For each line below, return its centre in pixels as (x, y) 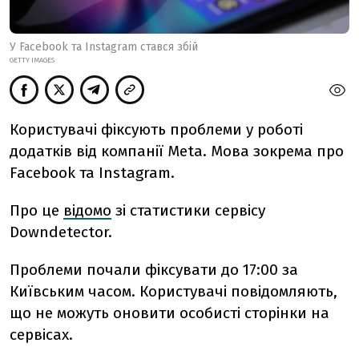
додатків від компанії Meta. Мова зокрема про (177, 151)
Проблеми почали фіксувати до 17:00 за (154, 269)
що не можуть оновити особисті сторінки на (169, 313)
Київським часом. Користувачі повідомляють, (173, 291)
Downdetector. (61, 232)
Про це (34, 210)
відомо (87, 210)
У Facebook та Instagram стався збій (104, 46)
